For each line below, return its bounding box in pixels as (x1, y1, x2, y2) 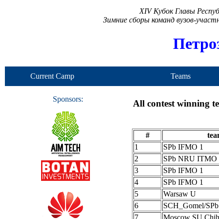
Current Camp (30, 72, 74, 80)
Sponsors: (53, 95, 83, 103)
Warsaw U (163, 190, 196, 198)
